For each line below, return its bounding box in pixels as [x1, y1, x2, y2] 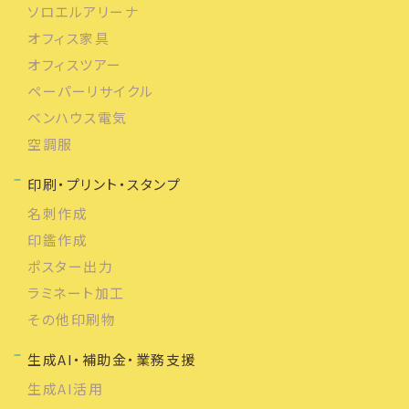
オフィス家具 [27, 27, 110, 47]
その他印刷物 [27, 309, 116, 329]
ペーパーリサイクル [27, 80, 154, 100]
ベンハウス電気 [27, 107, 128, 127]
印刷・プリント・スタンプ [27, 173, 181, 194]
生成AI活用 [27, 378, 103, 398]
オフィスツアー [27, 54, 122, 74]
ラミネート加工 [27, 282, 125, 302]
